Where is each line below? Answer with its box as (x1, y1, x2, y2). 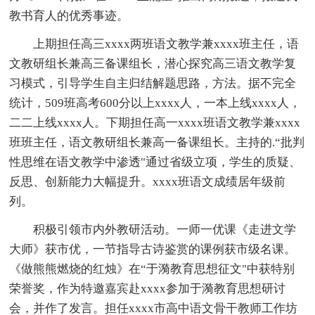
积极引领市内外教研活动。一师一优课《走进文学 (9, 222, 297, 236)
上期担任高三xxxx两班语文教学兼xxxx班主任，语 (9, 37, 300, 51)
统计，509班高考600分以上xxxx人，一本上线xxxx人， (9, 96, 302, 110)
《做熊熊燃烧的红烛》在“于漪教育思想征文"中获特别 (9, 262, 295, 276)
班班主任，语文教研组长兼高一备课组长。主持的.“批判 (9, 135, 305, 149)
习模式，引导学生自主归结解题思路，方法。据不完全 (9, 76, 297, 90)
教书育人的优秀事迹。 (9, 8, 129, 22)
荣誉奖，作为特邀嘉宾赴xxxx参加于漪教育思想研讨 (9, 281, 286, 295)
